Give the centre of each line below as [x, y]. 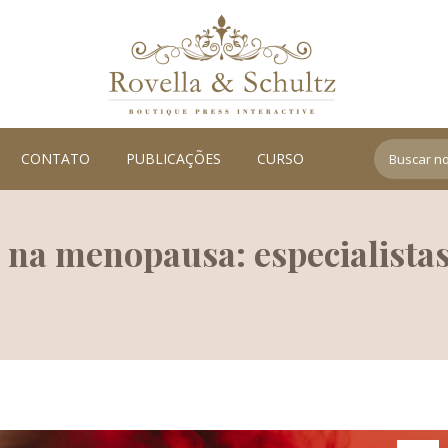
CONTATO [55, 158]
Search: [397, 150]
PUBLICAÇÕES [173, 158]
